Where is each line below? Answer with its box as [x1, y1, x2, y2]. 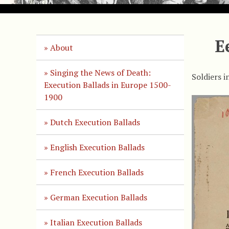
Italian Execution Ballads [50, 216, 142, 228]
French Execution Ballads [50, 166, 144, 178]
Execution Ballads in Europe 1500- [43, 79, 171, 90]
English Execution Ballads [50, 141, 145, 153]
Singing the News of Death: [50, 66, 151, 78]
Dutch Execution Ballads [50, 116, 140, 128]
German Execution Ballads [50, 191, 147, 203]
